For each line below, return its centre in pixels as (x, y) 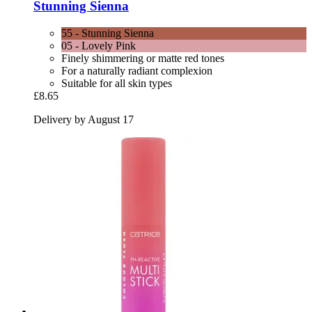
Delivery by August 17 (84, 119)
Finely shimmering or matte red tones (143, 58)
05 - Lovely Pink (99, 45)
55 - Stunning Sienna (108, 33)
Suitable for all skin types (117, 83)
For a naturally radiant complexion (137, 70)
